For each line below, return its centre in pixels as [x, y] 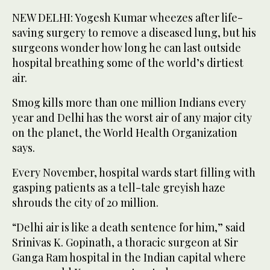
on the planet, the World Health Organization [125, 132]
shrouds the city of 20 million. [85, 202]
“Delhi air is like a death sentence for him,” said [129, 227]
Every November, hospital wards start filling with [134, 172]
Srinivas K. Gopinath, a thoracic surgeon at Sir [125, 242]
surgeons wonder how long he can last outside [127, 47]
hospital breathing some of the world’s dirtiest [128, 62]
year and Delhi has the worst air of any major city [132, 117]
